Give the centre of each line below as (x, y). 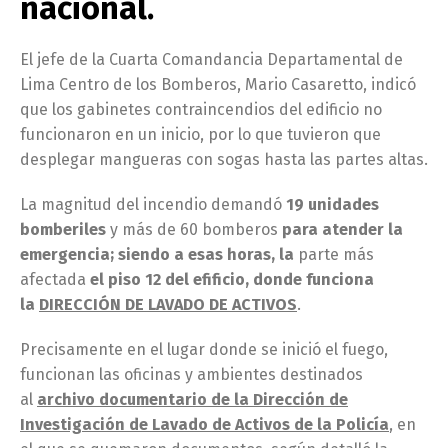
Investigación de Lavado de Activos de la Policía (204, 424)
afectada (55, 279)
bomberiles (65, 229)
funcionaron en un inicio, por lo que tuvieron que (200, 134)
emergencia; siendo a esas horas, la (159, 254)
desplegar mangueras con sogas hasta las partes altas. (224, 159)
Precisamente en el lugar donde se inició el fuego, (204, 349)
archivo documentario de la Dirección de (192, 399)
